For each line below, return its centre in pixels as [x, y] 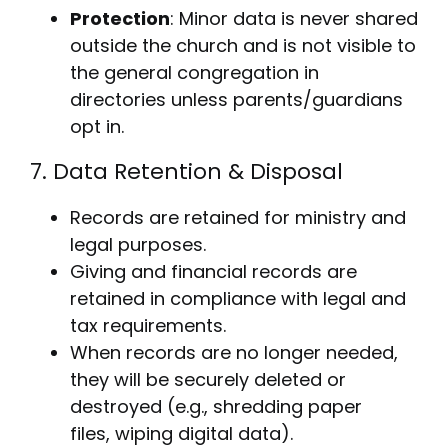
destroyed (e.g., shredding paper [215, 407]
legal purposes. [137, 245]
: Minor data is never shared [293, 19]
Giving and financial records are [213, 272]
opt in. [96, 127]
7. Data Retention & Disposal [186, 172]
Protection [119, 19]
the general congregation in [194, 73]
